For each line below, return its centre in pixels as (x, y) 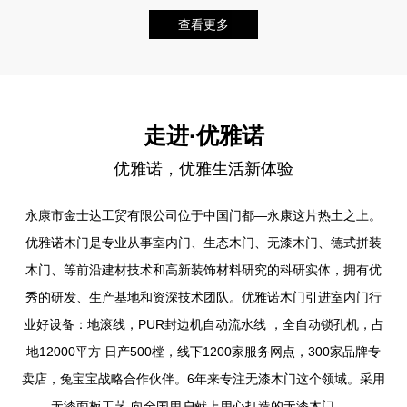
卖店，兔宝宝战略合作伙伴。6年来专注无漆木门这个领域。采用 (203, 379)
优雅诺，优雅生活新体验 (203, 169)
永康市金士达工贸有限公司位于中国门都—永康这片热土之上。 (203, 216)
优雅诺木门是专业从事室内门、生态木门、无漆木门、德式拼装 (203, 243)
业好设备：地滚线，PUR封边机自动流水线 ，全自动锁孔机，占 (203, 325)
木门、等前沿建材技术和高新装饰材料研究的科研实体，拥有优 (203, 270)
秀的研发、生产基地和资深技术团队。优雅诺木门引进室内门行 (203, 298)
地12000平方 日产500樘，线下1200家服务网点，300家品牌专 (203, 352)
